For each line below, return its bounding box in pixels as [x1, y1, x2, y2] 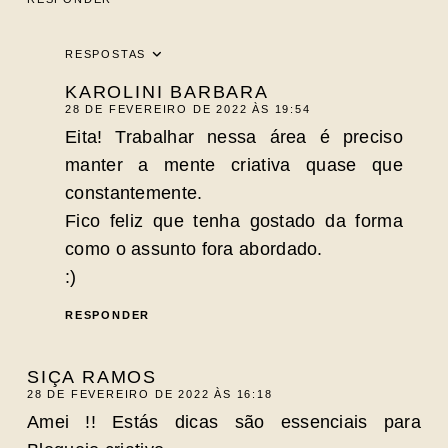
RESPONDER [65, 309, 151, 321]
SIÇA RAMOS [27, 366, 157, 387]
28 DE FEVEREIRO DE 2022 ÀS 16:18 [27, 387, 273, 400]
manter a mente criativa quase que [65, 155, 403, 175]
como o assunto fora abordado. [65, 239, 323, 259]
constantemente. [65, 183, 203, 203]
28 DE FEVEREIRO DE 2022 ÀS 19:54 [65, 103, 311, 115]
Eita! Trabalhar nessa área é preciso [65, 127, 403, 147]
